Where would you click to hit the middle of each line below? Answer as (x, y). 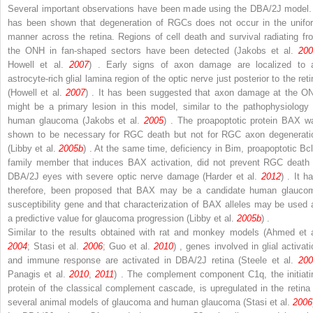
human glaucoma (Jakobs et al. (76, 120)
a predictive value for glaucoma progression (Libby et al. (122, 218)
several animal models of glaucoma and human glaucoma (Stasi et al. (150, 302)
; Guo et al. (128, 246)
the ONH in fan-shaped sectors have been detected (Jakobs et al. (153, 50)
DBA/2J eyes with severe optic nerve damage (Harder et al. (134, 176)
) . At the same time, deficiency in (154, 148)
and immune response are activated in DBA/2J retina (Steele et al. (153, 260)
